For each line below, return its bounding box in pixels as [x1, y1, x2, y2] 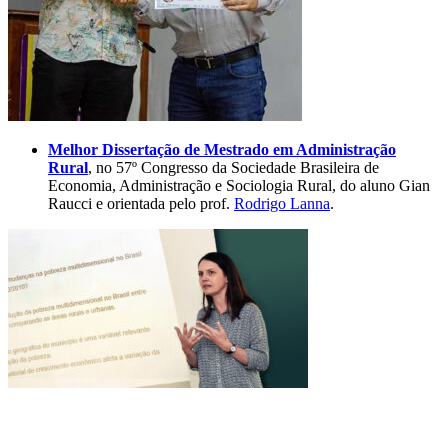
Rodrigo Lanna [234, 194, 330, 212]
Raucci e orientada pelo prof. [48, 194, 234, 212]
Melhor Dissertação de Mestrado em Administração [48, 140, 396, 158]
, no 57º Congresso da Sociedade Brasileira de [88, 158, 379, 176]
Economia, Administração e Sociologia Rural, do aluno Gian [48, 176, 430, 194]
